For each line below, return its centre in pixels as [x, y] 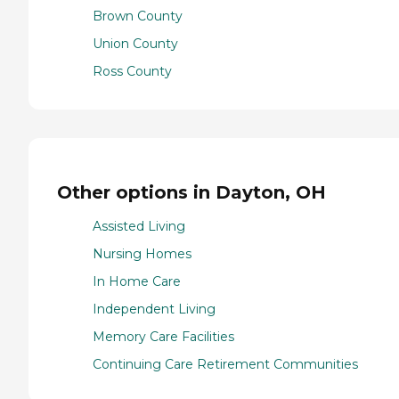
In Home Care [137, 282]
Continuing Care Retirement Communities [225, 365]
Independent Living [154, 309]
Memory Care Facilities [163, 337]
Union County [135, 44]
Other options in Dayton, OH [191, 192]
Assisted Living [139, 227]
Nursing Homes [142, 254]
